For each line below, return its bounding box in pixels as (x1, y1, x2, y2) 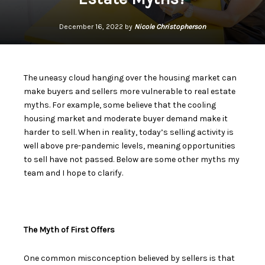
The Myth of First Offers (24, 224, 115, 235)
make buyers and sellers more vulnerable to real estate (24, 86, 235, 96)
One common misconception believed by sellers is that (24, 253, 235, 263)
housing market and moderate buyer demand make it (24, 113, 228, 124)
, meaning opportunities (143, 140, 235, 151)
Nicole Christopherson (134, 22, 206, 31)
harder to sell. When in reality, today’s (24, 127, 170, 137)
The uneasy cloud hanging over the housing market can (24, 72, 237, 83)
